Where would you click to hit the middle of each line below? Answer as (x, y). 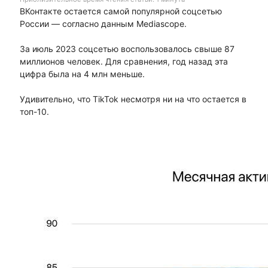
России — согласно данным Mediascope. (103, 24)
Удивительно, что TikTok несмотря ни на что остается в (133, 99)
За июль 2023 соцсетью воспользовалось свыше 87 (127, 49)
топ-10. (34, 112)
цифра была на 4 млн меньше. (82, 74)
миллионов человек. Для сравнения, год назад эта (124, 62)
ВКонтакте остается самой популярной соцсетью (121, 11)
